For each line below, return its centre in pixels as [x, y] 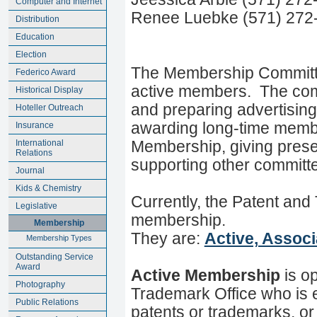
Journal [30, 170]
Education [35, 36]
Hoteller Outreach [50, 107]
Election [31, 54]
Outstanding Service [54, 257]
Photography [40, 284]
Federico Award [46, 72]
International [40, 143]
